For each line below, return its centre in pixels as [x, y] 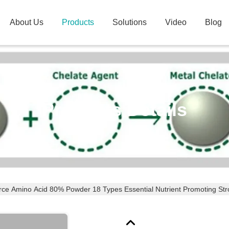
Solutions [130, 22]
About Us [27, 22]
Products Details [114, 110]
